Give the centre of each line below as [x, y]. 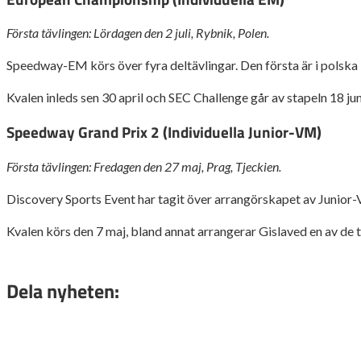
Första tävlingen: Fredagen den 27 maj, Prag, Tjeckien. [144, 166]
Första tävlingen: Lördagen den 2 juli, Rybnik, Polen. [138, 33]
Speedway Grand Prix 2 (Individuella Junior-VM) [164, 133]
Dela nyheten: [63, 290]
